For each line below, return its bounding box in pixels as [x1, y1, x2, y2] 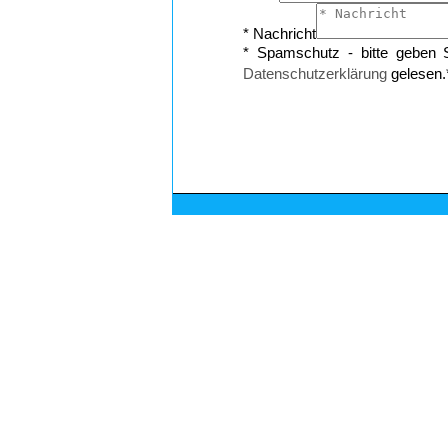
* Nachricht [243, 24, 316, 42]
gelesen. [387, 64, 446, 82]
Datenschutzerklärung [243, 64, 387, 82]
